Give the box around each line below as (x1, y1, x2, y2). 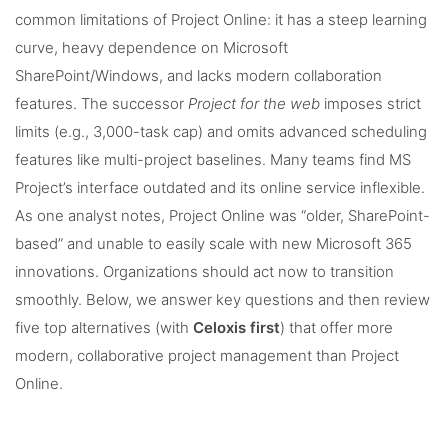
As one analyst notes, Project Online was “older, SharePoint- (15, 207, 430, 226)
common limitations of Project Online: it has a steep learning (15, 11, 427, 30)
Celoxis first (193, 319, 280, 338)
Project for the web (188, 95, 320, 114)
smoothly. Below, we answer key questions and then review (15, 291, 430, 310)
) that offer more (280, 319, 393, 338)
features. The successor (15, 95, 188, 114)
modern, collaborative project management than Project (15, 347, 399, 366)
